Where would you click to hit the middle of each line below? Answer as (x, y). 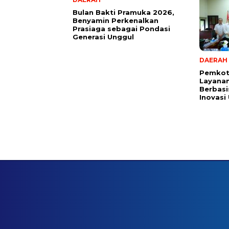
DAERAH (213, 60)
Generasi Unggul (103, 37)
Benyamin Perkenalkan (116, 20)
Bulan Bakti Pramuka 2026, (123, 12)
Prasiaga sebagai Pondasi (121, 28)
